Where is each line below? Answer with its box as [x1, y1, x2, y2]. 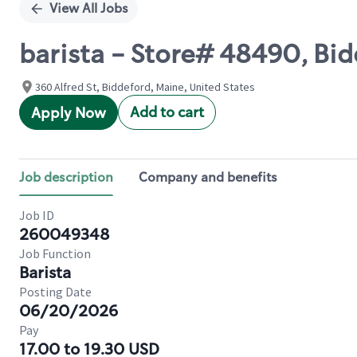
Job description [19, 169, 113, 186]
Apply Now [31, 104, 106, 123]
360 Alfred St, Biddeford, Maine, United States [35, 80, 255, 94]
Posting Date [19, 284, 92, 300]
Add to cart [130, 103, 204, 122]
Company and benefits [139, 169, 277, 186]
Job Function [19, 245, 91, 261]
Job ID [19, 207, 54, 223]
